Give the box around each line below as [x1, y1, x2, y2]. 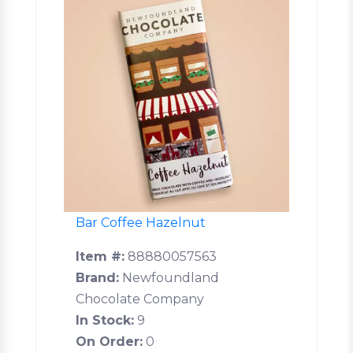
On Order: [76, 333, 143, 349]
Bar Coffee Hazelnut [76, 214, 206, 230]
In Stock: [76, 312, 134, 328]
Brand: [76, 269, 119, 285]
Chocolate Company [76, 291, 204, 307]
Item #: [76, 248, 124, 264]
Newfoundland [119, 269, 219, 285]
